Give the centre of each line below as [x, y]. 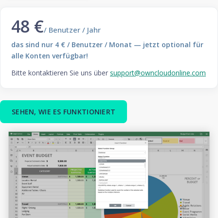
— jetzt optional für [168, 45]
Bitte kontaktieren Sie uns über [61, 73]
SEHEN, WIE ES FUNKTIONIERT [64, 112]
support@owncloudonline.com [158, 73]
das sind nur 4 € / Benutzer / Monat [72, 45]
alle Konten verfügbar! [50, 56]
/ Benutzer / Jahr [72, 30]
